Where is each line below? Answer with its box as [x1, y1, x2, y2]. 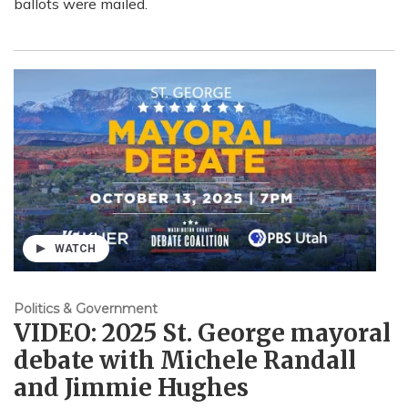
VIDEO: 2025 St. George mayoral [14, 317, 391, 348]
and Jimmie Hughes [14, 372, 249, 403]
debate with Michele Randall [14, 344, 356, 375]
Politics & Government [14, 300, 158, 317]
